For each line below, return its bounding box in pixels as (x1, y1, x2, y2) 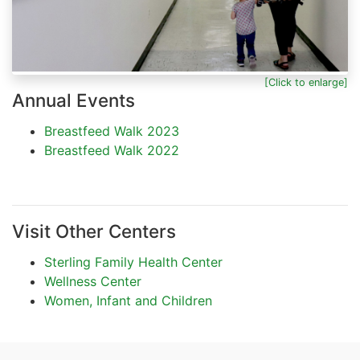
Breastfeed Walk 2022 (44, 142, 179, 159)
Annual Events (12, 89, 135, 112)
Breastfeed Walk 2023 (44, 123, 179, 140)
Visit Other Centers (12, 220, 176, 243)
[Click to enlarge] (264, 76, 348, 89)
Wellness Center (44, 273, 141, 290)
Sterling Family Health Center (44, 254, 223, 271)
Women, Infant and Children (44, 292, 212, 309)
